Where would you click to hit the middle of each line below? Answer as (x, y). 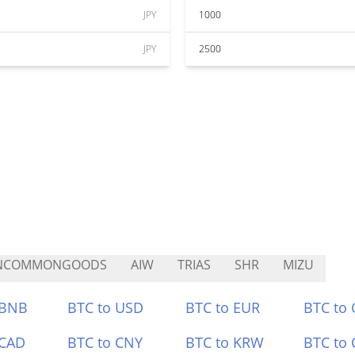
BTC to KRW (225, 342)
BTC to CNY (105, 342)
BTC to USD (106, 307)
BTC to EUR (223, 307)
